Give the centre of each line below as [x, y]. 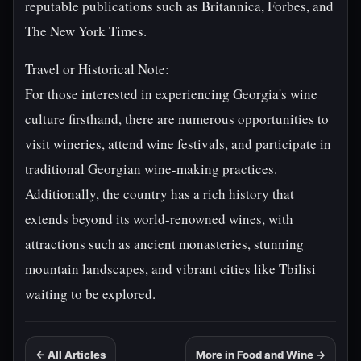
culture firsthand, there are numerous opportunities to [177, 119]
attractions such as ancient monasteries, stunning [164, 244]
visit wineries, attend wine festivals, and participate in [178, 144]
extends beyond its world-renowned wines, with [159, 219]
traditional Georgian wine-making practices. [151, 169]
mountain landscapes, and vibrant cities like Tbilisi [170, 269]
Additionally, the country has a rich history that [160, 194]
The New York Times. [86, 31]
